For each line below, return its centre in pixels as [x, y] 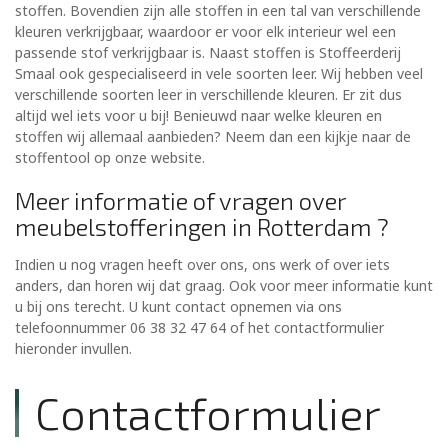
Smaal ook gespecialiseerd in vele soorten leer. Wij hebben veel [219, 74]
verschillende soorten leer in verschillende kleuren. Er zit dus [208, 95]
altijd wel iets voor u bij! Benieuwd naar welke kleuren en [198, 116]
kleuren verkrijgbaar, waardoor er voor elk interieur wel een [205, 32]
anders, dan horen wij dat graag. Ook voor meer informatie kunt [224, 286]
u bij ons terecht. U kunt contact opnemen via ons [178, 307]
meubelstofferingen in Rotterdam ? [202, 227]
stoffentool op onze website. [110, 158]
